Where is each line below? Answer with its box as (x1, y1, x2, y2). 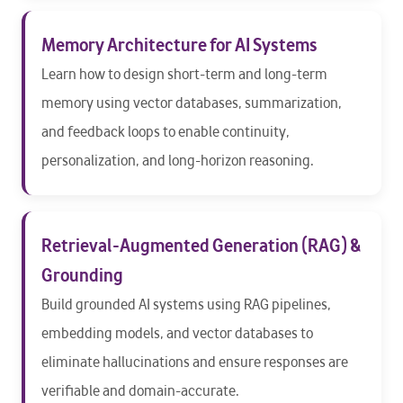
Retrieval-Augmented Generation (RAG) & (41, 235, 361, 257)
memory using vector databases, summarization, (41, 94, 342, 112)
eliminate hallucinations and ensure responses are (41, 354, 348, 372)
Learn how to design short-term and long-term (41, 66, 327, 84)
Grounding (41, 264, 123, 287)
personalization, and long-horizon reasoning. (41, 152, 314, 170)
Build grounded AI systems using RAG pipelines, (41, 296, 331, 314)
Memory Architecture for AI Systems (41, 34, 318, 57)
